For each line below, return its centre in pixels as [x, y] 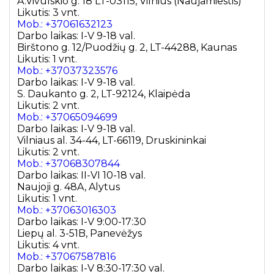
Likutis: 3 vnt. [48, 13]
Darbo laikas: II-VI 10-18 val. [81, 176]
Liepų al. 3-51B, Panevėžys [80, 234]
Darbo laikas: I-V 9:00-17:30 [82, 222]
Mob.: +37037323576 [67, 71]
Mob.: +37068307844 [68, 164]
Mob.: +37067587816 [66, 257]
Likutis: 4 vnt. [48, 245]
